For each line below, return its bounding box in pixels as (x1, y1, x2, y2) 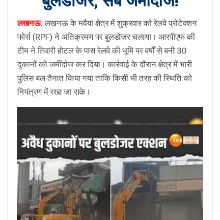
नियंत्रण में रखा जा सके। (17, 87, 91, 97)
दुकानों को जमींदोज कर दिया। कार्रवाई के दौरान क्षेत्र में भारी (17, 59, 192, 70)
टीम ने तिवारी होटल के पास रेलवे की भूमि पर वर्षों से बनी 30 (17, 46, 187, 56)
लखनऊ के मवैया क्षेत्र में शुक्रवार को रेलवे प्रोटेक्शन (43, 18, 197, 28)
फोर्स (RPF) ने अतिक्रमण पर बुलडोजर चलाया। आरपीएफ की (17, 32, 195, 42)
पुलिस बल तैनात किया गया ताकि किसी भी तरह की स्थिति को (17, 73, 192, 83)
